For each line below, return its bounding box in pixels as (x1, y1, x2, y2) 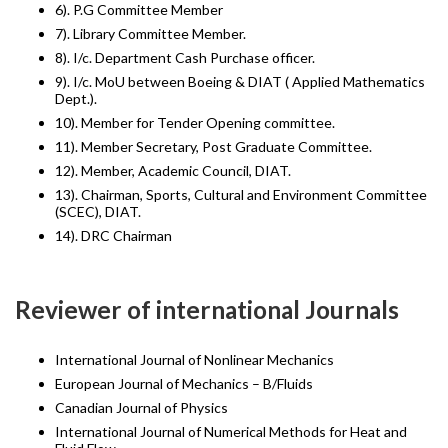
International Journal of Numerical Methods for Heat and (55, 423, 407, 441)
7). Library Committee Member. (55, 24, 249, 42)
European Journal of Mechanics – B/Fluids (55, 375, 313, 393)
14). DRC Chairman (55, 226, 172, 244)
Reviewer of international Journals (15, 294, 399, 324)
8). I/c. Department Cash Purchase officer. (55, 48, 315, 66)
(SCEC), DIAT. (55, 202, 141, 220)
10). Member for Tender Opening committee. (55, 113, 335, 131)
